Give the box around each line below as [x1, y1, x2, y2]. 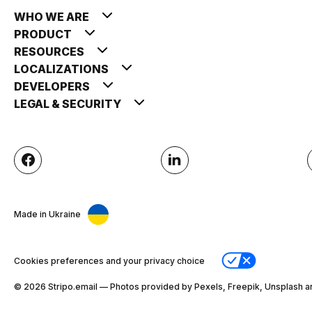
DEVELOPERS [14, 79, 92, 93]
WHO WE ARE [14, 9, 91, 24]
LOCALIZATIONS [14, 61, 111, 76]
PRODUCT [14, 26, 74, 41]
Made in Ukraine [14, 209, 81, 220]
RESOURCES [14, 44, 86, 58]
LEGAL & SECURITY [14, 96, 123, 111]
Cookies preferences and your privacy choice [14, 255, 205, 266]
